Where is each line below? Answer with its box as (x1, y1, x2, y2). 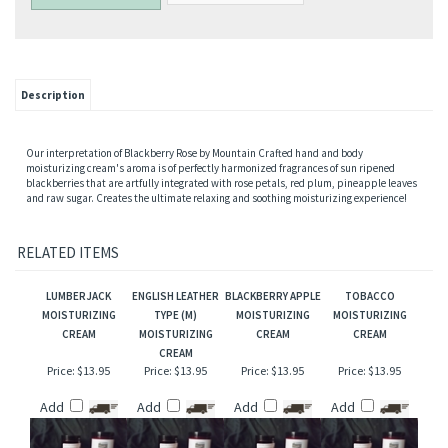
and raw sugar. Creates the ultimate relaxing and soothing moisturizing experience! (26, 268, 407, 282)
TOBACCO (344, 366, 395, 381)
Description (21, 165, 85, 179)
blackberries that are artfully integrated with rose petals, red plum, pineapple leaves (26, 253, 417, 267)
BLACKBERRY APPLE (224, 366, 321, 381)
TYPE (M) (154, 385, 197, 400)
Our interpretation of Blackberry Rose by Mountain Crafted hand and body (26, 223, 363, 237)
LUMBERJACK (46, 366, 111, 381)
